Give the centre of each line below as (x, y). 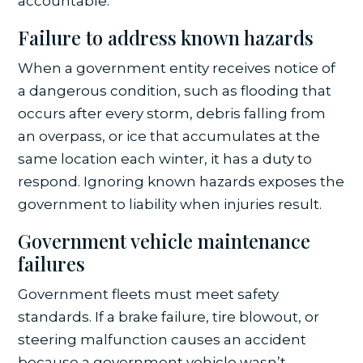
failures (52, 263)
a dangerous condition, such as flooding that (175, 90)
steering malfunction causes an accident (162, 339)
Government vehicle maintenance (164, 240)
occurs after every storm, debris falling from (172, 113)
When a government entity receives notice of (177, 68)
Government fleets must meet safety (149, 294)
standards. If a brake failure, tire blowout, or (169, 316)
